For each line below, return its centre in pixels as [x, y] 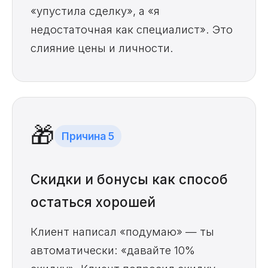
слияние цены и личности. [102, 48]
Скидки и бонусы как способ [129, 179]
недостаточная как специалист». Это [132, 30]
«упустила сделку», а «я [95, 11]
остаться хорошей [93, 202]
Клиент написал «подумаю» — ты [122, 232]
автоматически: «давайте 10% [113, 250]
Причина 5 [88, 136]
